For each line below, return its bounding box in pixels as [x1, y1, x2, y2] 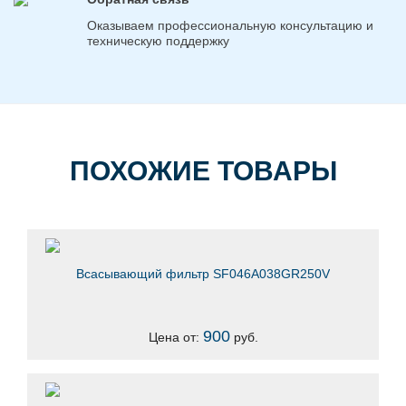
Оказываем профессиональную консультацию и [87, 17, 373, 33]
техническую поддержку [87, 33, 229, 48]
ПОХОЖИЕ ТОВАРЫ [69, 149, 337, 188]
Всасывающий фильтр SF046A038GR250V [76, 266, 330, 281]
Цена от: [148, 329, 203, 344]
